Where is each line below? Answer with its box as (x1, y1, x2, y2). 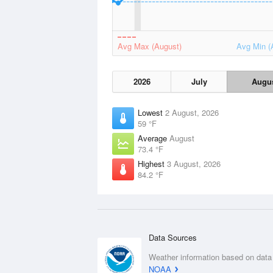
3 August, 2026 (167, 158, 221, 169)
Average (138, 132, 169, 144)
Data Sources (149, 232, 197, 243)
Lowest (138, 107, 165, 118)
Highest (138, 158, 167, 169)
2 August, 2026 (165, 107, 219, 118)
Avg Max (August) (118, 40, 182, 52)
